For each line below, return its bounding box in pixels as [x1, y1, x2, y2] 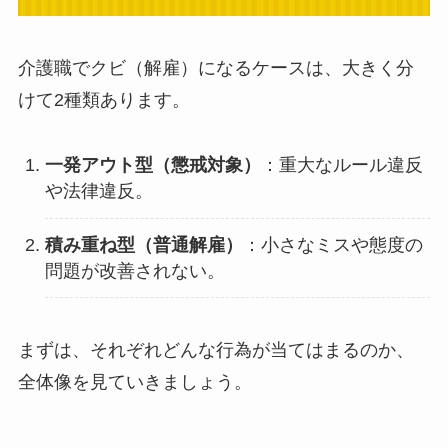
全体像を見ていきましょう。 [17, 372, 252, 393]
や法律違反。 [44, 181, 153, 202]
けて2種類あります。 [17, 90, 190, 111]
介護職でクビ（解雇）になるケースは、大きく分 [17, 58, 414, 79]
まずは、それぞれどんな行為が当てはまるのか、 [17, 340, 414, 361]
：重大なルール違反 [260, 155, 423, 176]
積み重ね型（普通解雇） [44, 234, 243, 255]
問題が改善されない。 [44, 260, 225, 281]
